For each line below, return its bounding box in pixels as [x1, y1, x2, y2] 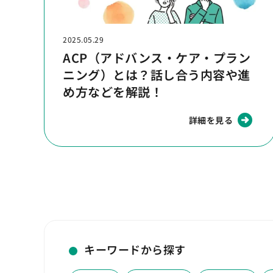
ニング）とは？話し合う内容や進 [63, 66, 250, 84]
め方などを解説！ [63, 83, 163, 101]
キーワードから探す [84, 241, 186, 258]
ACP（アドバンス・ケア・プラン [63, 49, 250, 67]
